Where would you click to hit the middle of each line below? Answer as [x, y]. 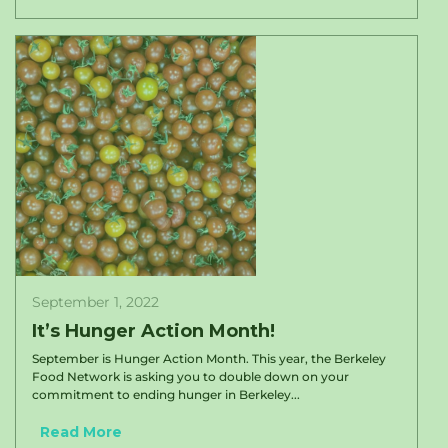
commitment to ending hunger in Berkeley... [166, 394]
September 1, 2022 [95, 302]
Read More [81, 432]
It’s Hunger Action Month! [153, 331]
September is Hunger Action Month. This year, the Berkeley [209, 358]
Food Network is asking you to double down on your [190, 376]
